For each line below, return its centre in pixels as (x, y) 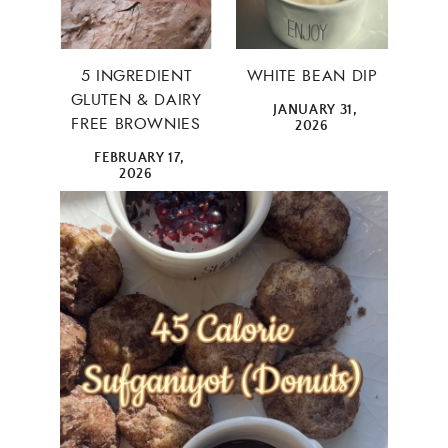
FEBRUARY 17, (139, 158)
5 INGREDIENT (136, 75)
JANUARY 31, (315, 110)
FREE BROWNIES (136, 123)
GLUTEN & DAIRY (136, 99)
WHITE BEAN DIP (312, 75)
